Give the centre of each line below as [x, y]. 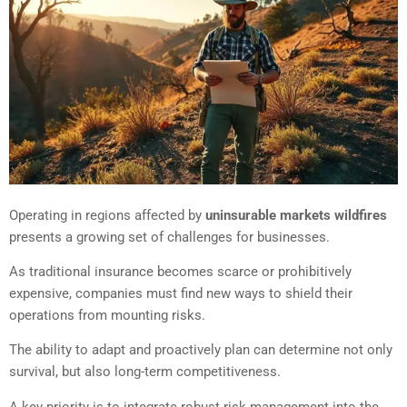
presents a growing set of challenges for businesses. [169, 237]
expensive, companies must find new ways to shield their [181, 293]
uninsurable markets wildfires [296, 215]
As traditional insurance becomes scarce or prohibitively [180, 271]
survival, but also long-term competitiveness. [145, 372]
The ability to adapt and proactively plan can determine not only [201, 350]
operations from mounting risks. [107, 315]
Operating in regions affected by [107, 215]
